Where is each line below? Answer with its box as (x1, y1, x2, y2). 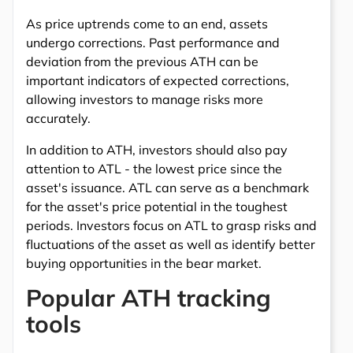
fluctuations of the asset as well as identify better (26, 236, 315, 252)
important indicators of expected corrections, (26, 72, 289, 88)
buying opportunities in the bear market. (26, 255, 262, 271)
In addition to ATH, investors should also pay (26, 141, 288, 158)
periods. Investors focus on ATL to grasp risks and (26, 217, 317, 233)
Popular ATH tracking (26, 282, 271, 313)
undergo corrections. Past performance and (26, 34, 280, 50)
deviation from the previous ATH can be (26, 53, 258, 69)
